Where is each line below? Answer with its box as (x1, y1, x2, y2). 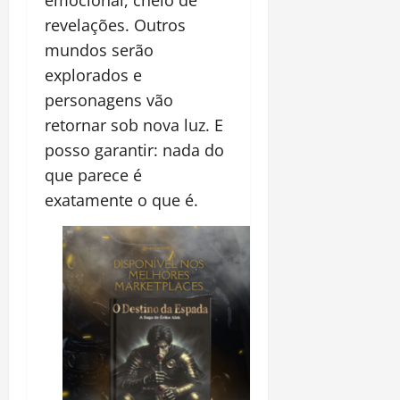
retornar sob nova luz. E (45, 113, 223, 136)
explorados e (45, 63, 142, 86)
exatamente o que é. (45, 188, 198, 211)
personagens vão (45, 88, 173, 111)
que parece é (45, 163, 142, 186)
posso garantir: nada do (45, 138, 224, 161)
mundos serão (45, 38, 154, 61)
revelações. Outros (45, 13, 186, 36)
